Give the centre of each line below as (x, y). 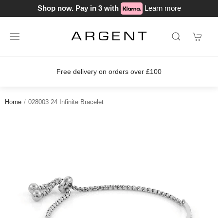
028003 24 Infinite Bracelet (66, 102)
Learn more (163, 8)
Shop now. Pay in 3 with (79, 8)
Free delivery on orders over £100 (109, 72)
